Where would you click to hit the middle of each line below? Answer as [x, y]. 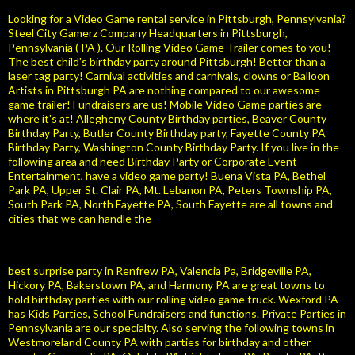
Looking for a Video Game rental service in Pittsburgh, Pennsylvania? [177, 19]
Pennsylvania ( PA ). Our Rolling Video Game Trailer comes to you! [170, 48]
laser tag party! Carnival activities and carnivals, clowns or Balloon [169, 76]
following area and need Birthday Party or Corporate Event [153, 162]
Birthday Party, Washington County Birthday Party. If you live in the [174, 147]
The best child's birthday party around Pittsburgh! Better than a [167, 62]
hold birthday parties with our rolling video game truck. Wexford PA [173, 300]
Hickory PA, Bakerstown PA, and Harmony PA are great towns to [166, 285]
